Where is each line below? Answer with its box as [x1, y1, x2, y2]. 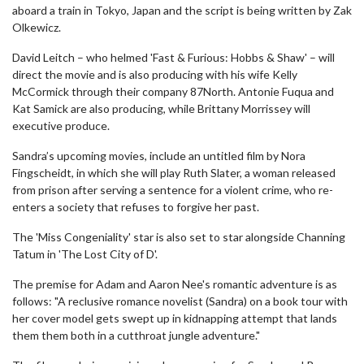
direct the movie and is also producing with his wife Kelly [12, 67, 297, 81]
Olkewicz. [12, 20, 61, 34]
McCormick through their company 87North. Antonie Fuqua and [12, 84, 334, 98]
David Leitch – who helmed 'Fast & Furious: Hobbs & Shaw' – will [12, 50, 335, 64]
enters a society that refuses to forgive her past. [12, 200, 259, 214]
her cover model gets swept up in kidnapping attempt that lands [12, 311, 337, 325]
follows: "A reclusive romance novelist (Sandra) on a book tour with [12, 294, 348, 308]
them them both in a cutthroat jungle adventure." [12, 328, 260, 342]
